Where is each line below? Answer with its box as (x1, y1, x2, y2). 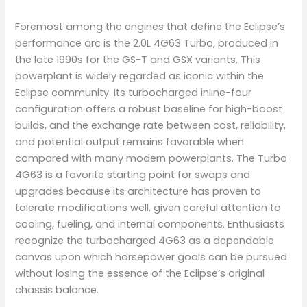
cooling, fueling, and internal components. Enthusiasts (15, 217, 285, 231)
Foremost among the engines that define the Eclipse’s (15, 19, 286, 34)
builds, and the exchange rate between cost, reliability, (15, 118, 286, 132)
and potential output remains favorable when (15, 134, 245, 149)
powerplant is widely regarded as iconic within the (15, 69, 265, 83)
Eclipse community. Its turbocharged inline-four (15, 85, 252, 99)
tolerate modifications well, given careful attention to (15, 200, 282, 214)
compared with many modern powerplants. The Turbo (15, 151, 288, 165)
